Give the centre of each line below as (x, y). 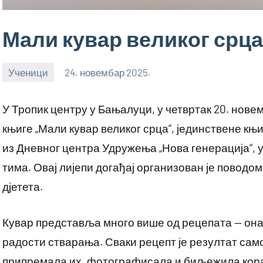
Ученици (28, 72)
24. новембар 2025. (108, 72)
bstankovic (26, 81)
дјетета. (23, 187)
